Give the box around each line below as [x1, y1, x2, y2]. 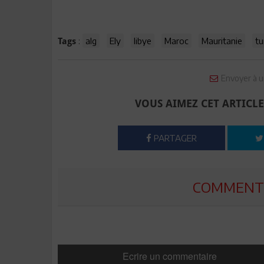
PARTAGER [151, 133, 197, 143]
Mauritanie [202, 35, 242, 46]
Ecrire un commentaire [122, 249, 217, 263]
